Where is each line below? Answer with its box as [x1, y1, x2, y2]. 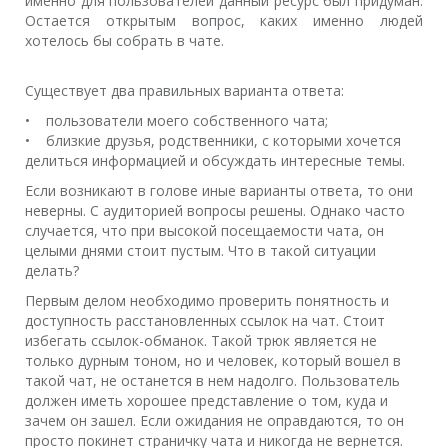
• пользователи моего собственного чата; [25, 111, 328, 130]
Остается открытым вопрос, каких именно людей [25, 11, 423, 30]
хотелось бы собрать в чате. [25, 31, 224, 50]
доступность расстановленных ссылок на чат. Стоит [25, 311, 385, 330]
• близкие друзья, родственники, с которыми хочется [25, 131, 401, 150]
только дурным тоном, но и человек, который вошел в [25, 351, 401, 370]
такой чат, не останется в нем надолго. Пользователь [25, 371, 400, 390]
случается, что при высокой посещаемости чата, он [25, 221, 384, 240]
